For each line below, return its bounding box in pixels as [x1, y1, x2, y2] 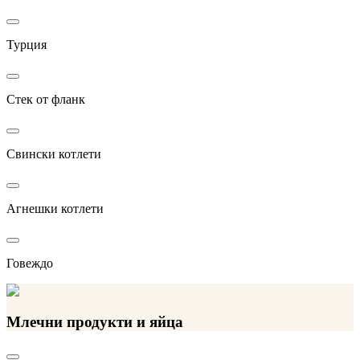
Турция [6, 38, 47, 52]
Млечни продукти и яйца [6, 313, 183, 330]
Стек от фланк [6, 92, 85, 107]
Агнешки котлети [6, 202, 104, 216]
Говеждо [6, 256, 53, 271]
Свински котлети [6, 147, 101, 162]
